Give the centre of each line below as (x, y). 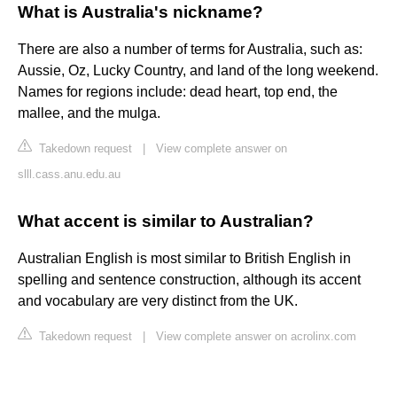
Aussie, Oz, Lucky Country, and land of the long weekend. (198, 71)
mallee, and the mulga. (89, 113)
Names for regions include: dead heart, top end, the (178, 92)
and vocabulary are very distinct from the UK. (158, 301)
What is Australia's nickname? (140, 12)
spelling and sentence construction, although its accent (189, 280)
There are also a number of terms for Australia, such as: (190, 50)
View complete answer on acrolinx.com (256, 337)
